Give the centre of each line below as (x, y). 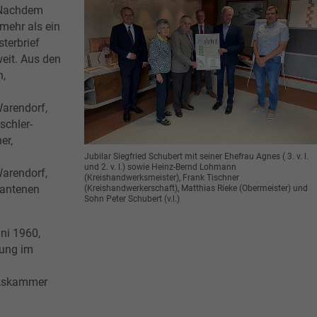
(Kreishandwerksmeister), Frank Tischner (162, 177)
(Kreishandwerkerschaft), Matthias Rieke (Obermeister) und (196, 188)
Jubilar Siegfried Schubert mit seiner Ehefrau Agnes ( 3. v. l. (196, 156)
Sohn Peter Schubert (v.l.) (132, 198)
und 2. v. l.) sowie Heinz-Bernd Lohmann (160, 167)
